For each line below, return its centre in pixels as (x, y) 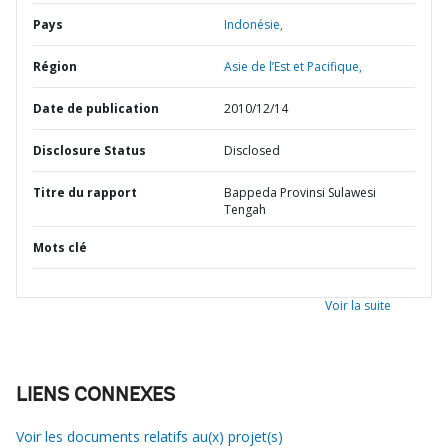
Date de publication (96, 108)
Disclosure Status (89, 150)
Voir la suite (358, 305)
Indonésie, (253, 24)
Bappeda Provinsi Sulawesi (300, 192)
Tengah (245, 209)
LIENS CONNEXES (95, 396)
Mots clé (60, 247)
